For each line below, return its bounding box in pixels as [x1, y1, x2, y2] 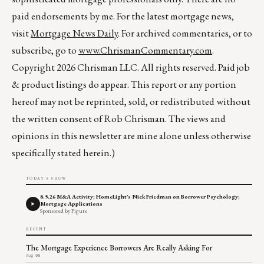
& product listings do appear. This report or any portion [12, 78, 236, 91]
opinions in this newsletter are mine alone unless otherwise [12, 129, 251, 143]
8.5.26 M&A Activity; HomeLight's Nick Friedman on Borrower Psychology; [40, 193, 240, 201]
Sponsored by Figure [40, 207, 87, 215]
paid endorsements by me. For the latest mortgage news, [12, 9, 234, 23]
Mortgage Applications [40, 200, 103, 208]
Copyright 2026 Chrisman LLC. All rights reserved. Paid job [12, 61, 250, 74]
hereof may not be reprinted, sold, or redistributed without [12, 95, 250, 108]
